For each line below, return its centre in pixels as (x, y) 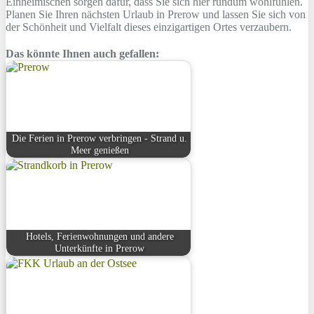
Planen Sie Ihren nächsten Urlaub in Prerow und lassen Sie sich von (156, 15)
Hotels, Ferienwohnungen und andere (100, 237)
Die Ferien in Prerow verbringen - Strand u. (100, 138)
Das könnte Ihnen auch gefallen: (82, 54)
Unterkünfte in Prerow (100, 248)
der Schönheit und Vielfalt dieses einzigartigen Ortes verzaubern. (149, 27)
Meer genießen (100, 150)
